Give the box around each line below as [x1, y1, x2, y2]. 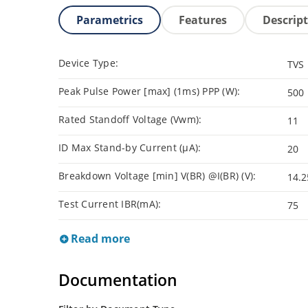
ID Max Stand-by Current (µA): [58, 141, 201, 155]
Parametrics [76, 12, 143, 28]
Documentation [58, 269, 177, 291]
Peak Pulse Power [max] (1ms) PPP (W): [58, 85, 241, 98]
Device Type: [58, 56, 118, 70]
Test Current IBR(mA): [58, 197, 162, 211]
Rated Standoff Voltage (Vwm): [58, 113, 202, 126]
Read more [68, 231, 130, 247]
